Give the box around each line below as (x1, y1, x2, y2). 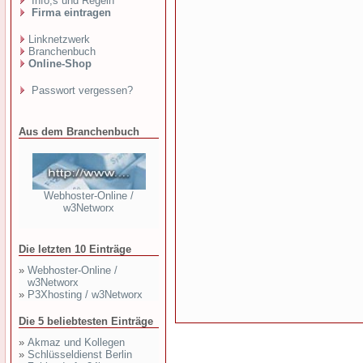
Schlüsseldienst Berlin (28, 348, 132, 361)
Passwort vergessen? (28, 84, 133, 96)
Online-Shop (28, 58, 92, 70)
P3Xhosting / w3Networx (28, 288, 143, 301)
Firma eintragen (28, 6, 111, 19)
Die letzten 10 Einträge (19, 243, 131, 255)
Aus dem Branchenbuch (19, 126, 139, 138)
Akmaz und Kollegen (28, 336, 125, 348)
